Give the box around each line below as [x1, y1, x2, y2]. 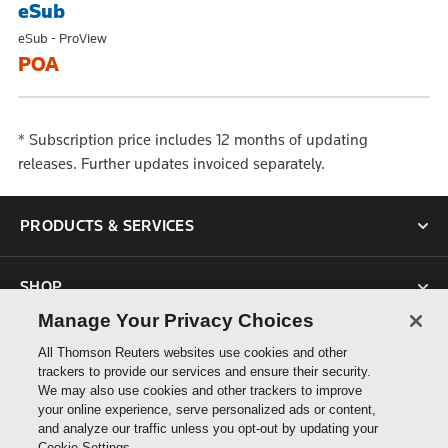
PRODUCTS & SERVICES [20, 216, 195, 236]
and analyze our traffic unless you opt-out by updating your [38, 421, 379, 436]
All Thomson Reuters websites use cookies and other [38, 345, 348, 360]
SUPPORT [20, 338, 94, 358]
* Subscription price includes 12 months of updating [18, 130, 368, 150]
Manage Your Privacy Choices [38, 310, 315, 331]
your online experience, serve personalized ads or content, [38, 402, 377, 417]
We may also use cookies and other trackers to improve [38, 383, 363, 398]
